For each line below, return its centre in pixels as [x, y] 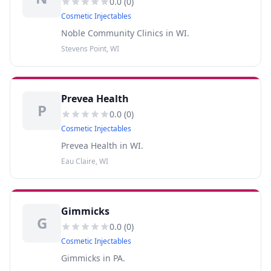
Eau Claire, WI [85, 161]
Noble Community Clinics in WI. [125, 33]
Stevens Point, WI [90, 49]
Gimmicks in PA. [93, 258]
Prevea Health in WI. [102, 145]
